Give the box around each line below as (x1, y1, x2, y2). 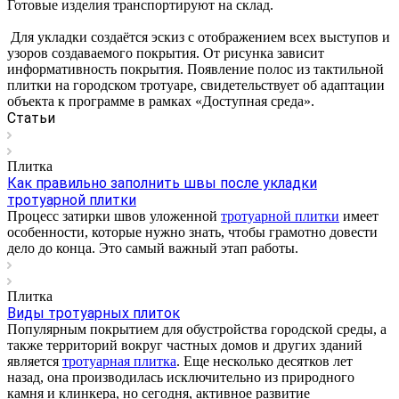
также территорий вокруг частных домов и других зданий (7, 337, 362, 353)
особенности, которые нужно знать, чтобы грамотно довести (7, 224, 378, 240)
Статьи (7, 109, 55, 126)
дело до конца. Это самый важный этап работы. (7, 240, 298, 256)
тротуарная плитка (62, 353, 176, 369)
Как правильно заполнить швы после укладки (7, 174, 317, 191)
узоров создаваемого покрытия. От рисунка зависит (7, 45, 324, 61)
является (7, 353, 62, 369)
